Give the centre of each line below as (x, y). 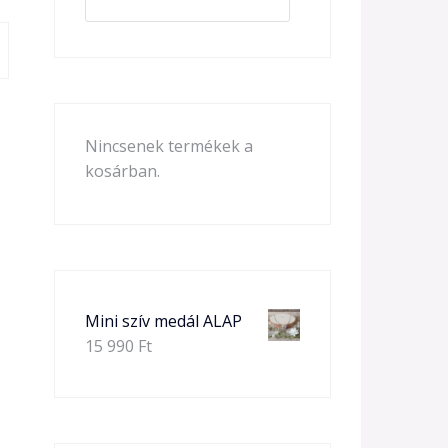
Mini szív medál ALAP (163, 321)
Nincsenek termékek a (168, 146)
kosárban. (122, 171)
